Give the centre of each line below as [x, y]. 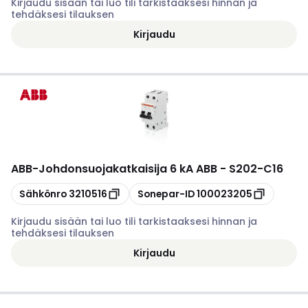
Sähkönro [43, 194]
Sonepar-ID [166, 194]
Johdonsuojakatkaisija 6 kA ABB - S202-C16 [161, 169]
